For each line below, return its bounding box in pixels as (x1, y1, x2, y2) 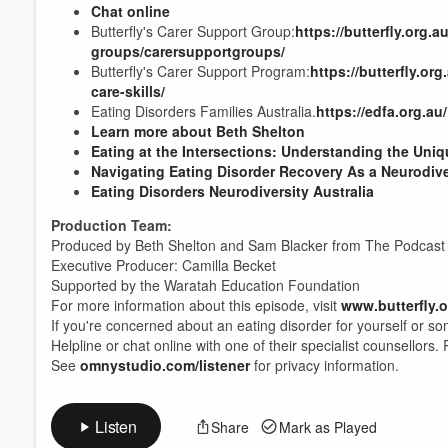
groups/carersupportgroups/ (91, 41, 285, 61)
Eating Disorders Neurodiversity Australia (91, 181, 374, 201)
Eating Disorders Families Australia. (91, 101, 316, 121)
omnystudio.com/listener (80, 355, 250, 375)
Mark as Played (278, 416, 377, 437)
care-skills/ (91, 81, 165, 101)
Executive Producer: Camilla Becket (51, 255, 276, 275)
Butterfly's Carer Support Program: (91, 61, 310, 81)
